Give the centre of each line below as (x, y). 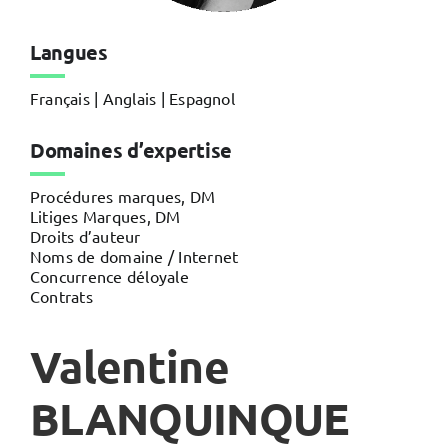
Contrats (61, 295)
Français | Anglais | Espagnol (132, 97)
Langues (68, 51)
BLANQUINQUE (189, 418)
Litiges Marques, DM (105, 215)
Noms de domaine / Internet (134, 255)
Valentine (129, 366)
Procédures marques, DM (122, 195)
